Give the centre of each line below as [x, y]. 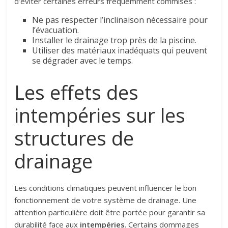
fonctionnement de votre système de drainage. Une [106, 200]
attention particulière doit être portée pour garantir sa [110, 212]
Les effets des [77, 92]
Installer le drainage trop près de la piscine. [115, 40]
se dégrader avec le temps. [83, 60]
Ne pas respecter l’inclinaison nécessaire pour [120, 20]
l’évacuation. [56, 30]
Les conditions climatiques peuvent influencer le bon [106, 188]
